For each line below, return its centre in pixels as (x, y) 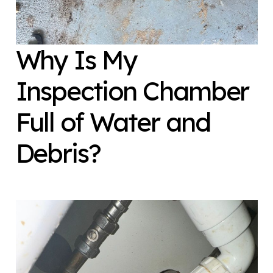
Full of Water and (113, 122)
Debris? (58, 153)
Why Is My (76, 59)
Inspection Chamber (132, 90)
